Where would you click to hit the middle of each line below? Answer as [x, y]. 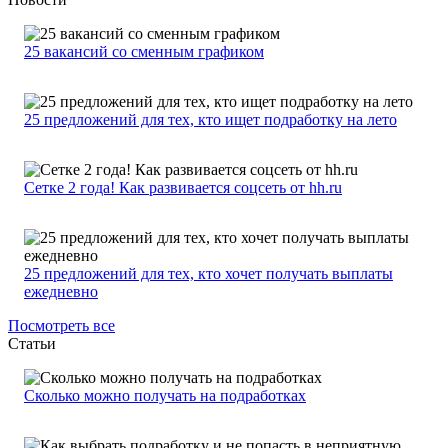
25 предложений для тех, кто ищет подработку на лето [210, 120]
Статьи [32, 344]
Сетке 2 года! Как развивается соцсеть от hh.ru [183, 188]
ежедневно [61, 292]
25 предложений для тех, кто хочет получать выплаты [208, 274]
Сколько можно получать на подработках [165, 396]
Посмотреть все [61, 326]
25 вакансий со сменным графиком [144, 52]
